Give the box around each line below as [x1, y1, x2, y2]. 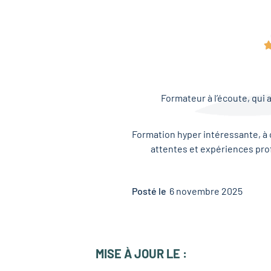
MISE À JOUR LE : [96, 246, 188, 261]
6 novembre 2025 [169, 185, 243, 197]
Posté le [132, 185, 167, 197]
